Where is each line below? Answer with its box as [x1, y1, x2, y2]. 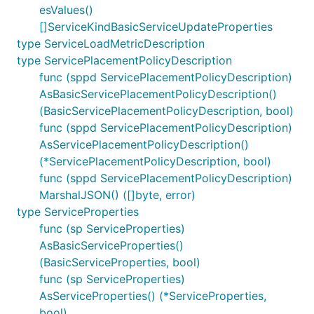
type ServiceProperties [17, 205, 139, 219]
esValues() [39, 3, 93, 17]
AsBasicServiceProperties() [39, 238, 184, 252]
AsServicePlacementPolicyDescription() [39, 137, 249, 151]
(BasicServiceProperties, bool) [39, 255, 200, 269]
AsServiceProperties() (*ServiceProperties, [39, 289, 266, 303]
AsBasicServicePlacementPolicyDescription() [39, 87, 277, 101]
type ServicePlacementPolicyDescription [17, 53, 232, 67]
